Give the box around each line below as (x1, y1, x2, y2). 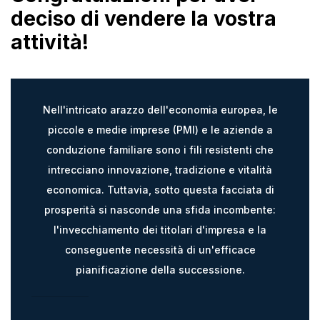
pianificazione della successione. (75, 263, 245, 276)
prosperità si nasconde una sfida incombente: (44, 203, 276, 216)
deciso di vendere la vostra (11, 6, 276, 31)
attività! (11, 29, 89, 54)
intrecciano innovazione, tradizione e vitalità (48, 163, 272, 176)
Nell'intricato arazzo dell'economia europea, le (42, 103, 278, 116)
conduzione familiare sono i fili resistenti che (46, 143, 274, 156)
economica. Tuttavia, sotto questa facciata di (46, 183, 274, 196)
